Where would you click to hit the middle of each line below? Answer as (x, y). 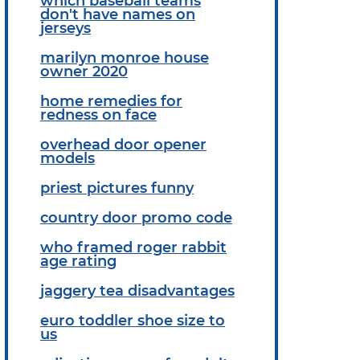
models (67, 158)
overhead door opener (123, 144)
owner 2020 (84, 71)
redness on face (98, 115)
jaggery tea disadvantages (137, 290)
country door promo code (136, 217)
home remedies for (111, 101)
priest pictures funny (117, 188)
